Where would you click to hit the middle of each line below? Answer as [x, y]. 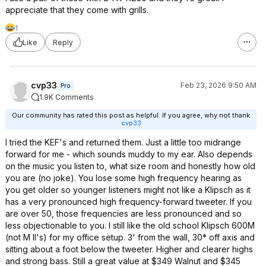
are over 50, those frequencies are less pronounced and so [123, 213]
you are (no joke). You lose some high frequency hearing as [123, 178]
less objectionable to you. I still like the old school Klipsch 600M [130, 225]
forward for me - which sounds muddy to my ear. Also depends [129, 154]
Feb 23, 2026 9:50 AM [218, 85]
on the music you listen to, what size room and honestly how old [130, 166]
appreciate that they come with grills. [77, 10]
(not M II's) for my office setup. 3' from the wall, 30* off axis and [130, 237]
